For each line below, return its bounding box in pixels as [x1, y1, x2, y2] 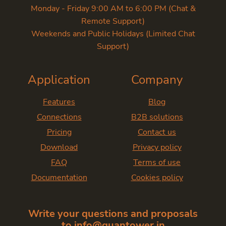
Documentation [31, 172, 87, 183]
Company [131, 72, 183, 88]
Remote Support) [81, 16, 145, 27]
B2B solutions [131, 111, 183, 123]
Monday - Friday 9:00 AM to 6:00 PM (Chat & [30, 3, 196, 14]
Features [43, 96, 75, 107]
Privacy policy [132, 142, 182, 153]
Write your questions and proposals [28, 207, 198, 220]
